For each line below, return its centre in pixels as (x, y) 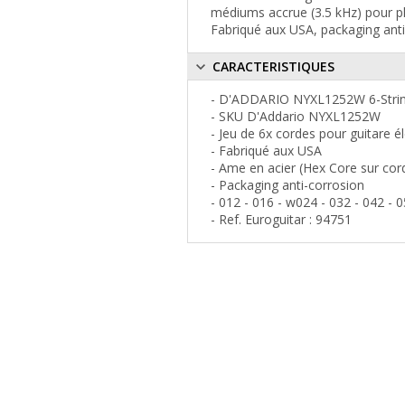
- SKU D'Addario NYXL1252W (296, 116)
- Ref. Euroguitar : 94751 (281, 219)
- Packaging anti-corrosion (287, 184)
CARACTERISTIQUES (272, 67)
